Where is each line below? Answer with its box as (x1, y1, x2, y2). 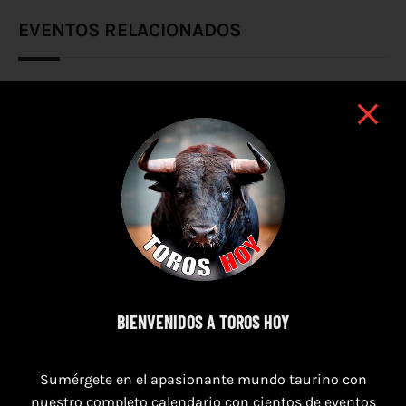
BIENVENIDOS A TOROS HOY (117, 311, 289, 333)
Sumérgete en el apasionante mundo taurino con (39, 371, 367, 388)
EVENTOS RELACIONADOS (18, 19, 241, 42)
